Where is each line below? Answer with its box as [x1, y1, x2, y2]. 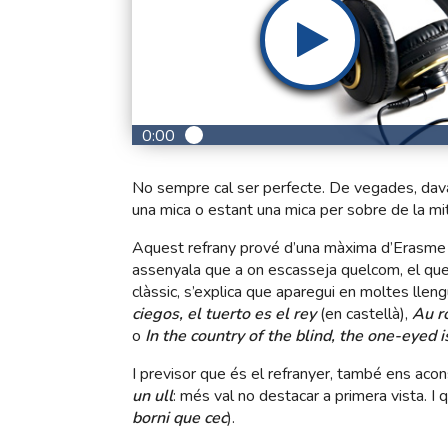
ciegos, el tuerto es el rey [132, 303, 316, 325]
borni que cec [132, 407, 227, 429]
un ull [132, 385, 173, 407]
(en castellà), [316, 303, 412, 325]
